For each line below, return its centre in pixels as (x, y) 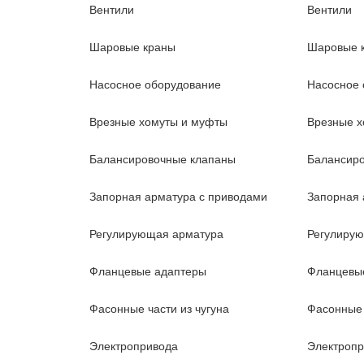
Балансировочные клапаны (162, 159)
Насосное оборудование (155, 84)
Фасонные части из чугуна (159, 309)
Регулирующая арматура (156, 234)
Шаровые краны (132, 47)
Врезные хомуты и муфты (158, 122)
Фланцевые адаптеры (147, 271)
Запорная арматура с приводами (178, 197)
